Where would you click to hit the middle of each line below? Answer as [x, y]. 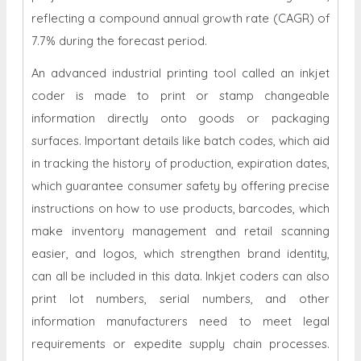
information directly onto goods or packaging [180, 118]
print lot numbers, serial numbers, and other [180, 299]
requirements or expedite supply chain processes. [180, 344]
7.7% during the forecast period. [121, 41]
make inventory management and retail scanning [180, 231]
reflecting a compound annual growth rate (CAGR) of [180, 19]
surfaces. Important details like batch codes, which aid [180, 141]
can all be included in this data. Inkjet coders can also [180, 276]
